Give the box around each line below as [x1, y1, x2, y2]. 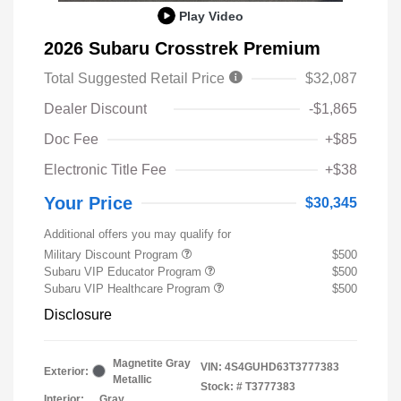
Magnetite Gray [113, 356, 191, 370]
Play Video [179, 8, 243, 23]
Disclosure [44, 306, 112, 322]
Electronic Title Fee [44, 161, 166, 177]
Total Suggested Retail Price [44, 70, 228, 86]
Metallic [113, 372, 152, 386]
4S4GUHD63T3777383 [225, 360, 339, 373]
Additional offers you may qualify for [44, 226, 231, 241]
